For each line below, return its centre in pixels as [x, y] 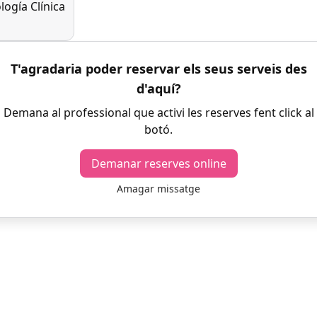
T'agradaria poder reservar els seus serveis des [158, 69]
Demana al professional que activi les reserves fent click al [158, 113]
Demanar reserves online [158, 163]
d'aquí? [158, 88]
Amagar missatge [158, 189]
